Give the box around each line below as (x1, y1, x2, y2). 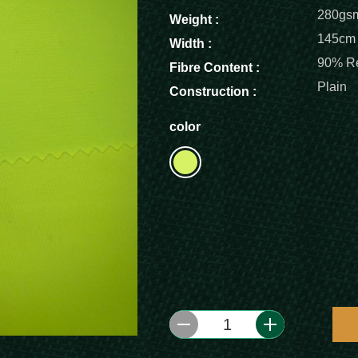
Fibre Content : (169, 61, 260, 74)
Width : (169, 37, 212, 50)
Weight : (169, 13, 219, 26)
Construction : (169, 85, 257, 98)
